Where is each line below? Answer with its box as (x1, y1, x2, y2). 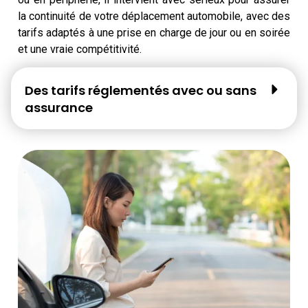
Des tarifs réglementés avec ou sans (25, 82, 256, 100)
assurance (25, 99, 93, 117)
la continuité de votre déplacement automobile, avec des (18, 9, 290, 23)
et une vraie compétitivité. (18, 42, 142, 56)
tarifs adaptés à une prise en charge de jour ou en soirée (18, 25, 290, 39)
